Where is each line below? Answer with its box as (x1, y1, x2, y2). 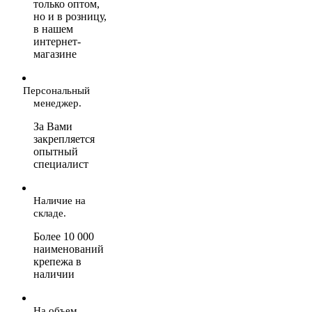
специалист (33, 157, 88, 170)
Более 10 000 (33, 230, 94, 242)
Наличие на (33, 194, 86, 206)
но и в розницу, (33, 10, 107, 22)
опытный (33, 145, 78, 157)
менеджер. (33, 97, 81, 109)
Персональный (23, 84, 90, 96)
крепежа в (33, 255, 81, 267)
